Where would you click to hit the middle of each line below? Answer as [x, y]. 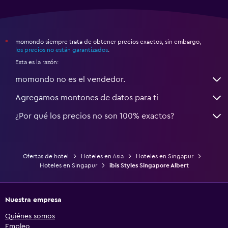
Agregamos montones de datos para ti [87, 97]
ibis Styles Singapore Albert [149, 165]
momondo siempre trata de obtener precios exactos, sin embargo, [108, 41]
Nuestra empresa [33, 200]
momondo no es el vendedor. [70, 79]
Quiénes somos [30, 216]
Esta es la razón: [37, 62]
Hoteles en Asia [102, 156]
